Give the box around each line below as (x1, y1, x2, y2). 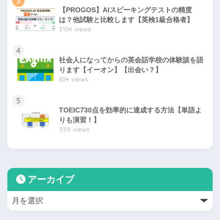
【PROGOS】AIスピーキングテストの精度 (59, 5, 192, 14)
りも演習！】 (59, 115, 100, 124)
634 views (59, 75, 88, 83)
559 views (59, 125, 89, 133)
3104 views (59, 25, 91, 33)
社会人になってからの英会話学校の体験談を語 (59, 55, 203, 64)
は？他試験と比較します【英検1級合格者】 (59, 15, 193, 24)
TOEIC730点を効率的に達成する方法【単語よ (59, 106, 202, 114)
